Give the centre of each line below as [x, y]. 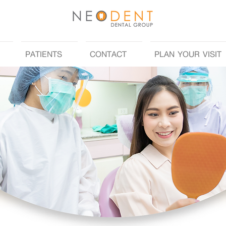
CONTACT [108, 54]
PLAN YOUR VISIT [188, 54]
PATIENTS [44, 54]
